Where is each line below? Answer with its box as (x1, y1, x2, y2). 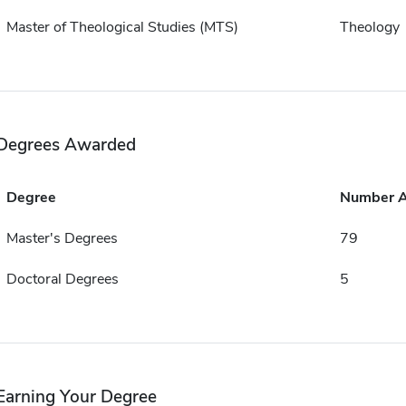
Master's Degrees (5, 228, 118, 249)
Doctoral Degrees (5, 269, 119, 290)
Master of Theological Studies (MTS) (5, 17, 238, 38)
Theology (339, 17, 400, 38)
